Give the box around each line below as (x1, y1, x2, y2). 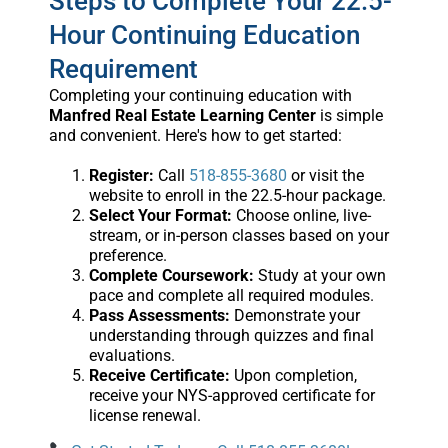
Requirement (48, 53, 198, 84)
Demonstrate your (229, 305, 360, 325)
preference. (88, 245, 167, 265)
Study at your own (253, 265, 386, 285)
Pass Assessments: (88, 305, 230, 325)
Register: (88, 165, 154, 185)
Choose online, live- (231, 205, 371, 225)
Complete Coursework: (88, 265, 254, 285)
